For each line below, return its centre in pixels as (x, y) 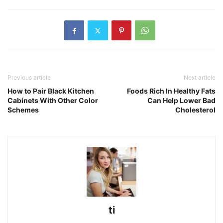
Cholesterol (195, 110)
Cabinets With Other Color (53, 101)
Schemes (23, 110)
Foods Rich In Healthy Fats (171, 91)
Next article (200, 78)
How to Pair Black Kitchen (51, 91)
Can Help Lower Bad (181, 101)
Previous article (29, 78)
